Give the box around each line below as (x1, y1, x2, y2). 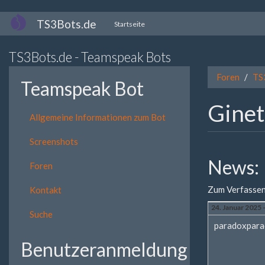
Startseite (114, 19, 145, 28)
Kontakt (30, 184, 62, 195)
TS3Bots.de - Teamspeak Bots (9, 49, 171, 65)
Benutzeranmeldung (21, 237, 188, 261)
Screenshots (30, 135, 78, 147)
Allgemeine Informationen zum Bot (30, 111, 166, 122)
